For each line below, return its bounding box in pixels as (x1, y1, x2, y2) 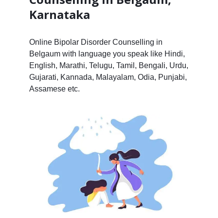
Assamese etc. (29, 84, 80, 93)
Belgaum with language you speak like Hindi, (29, 49, 185, 58)
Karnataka (29, 6, 90, 22)
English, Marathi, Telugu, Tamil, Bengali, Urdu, (29, 61, 188, 70)
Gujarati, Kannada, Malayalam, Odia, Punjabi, (29, 73, 187, 81)
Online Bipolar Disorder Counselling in (29, 37, 163, 46)
